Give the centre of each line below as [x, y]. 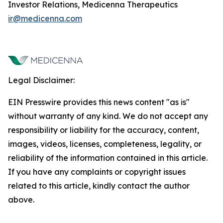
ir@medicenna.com [45, 18]
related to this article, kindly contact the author [99, 186]
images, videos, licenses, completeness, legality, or [105, 144]
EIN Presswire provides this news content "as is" [99, 102]
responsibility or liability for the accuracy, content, [104, 130]
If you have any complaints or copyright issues [97, 172]
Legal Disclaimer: [41, 80]
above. [21, 200]
